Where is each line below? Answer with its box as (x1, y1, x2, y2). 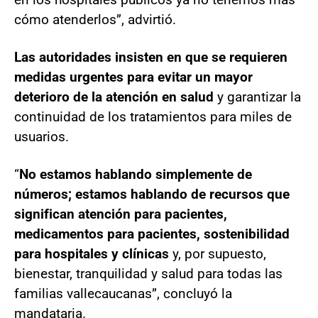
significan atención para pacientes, (14, 205, 227, 222)
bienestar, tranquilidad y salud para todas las (14, 265, 283, 282)
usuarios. (14, 128, 69, 145)
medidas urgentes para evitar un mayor (14, 68, 253, 85)
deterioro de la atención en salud (14, 88, 214, 105)
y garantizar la (214, 88, 301, 105)
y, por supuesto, (172, 245, 266, 262)
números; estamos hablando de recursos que (14, 185, 290, 202)
